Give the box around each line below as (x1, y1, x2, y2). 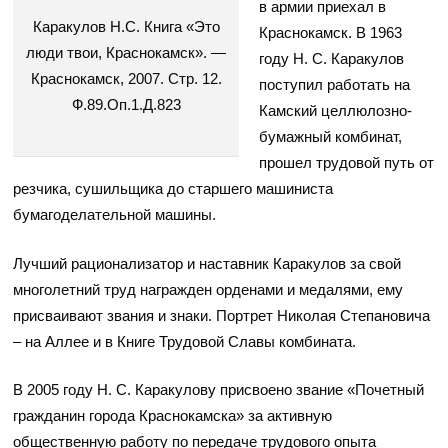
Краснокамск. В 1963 (259, 24, 403, 42)
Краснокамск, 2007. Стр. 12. (30, 70, 222, 88)
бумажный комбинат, (259, 128, 403, 146)
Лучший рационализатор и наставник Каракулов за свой (13, 254, 402, 272)
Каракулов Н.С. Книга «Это (32, 18, 220, 36)
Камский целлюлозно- (259, 102, 413, 120)
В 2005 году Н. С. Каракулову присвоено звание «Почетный (13, 381, 425, 399)
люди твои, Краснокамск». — (26, 44, 227, 62)
